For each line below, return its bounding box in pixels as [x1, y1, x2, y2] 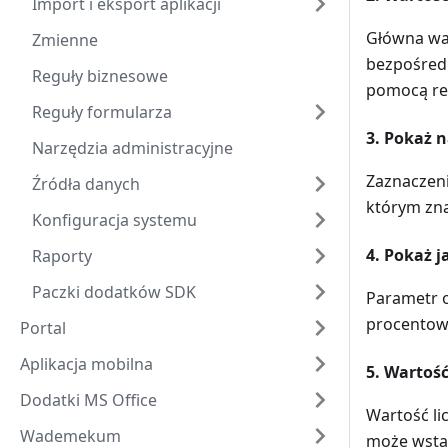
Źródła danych [32, 173, 140, 195]
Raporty [32, 245, 92, 267]
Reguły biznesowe [32, 65, 168, 87]
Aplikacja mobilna [20, 353, 153, 375]
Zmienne [32, 29, 98, 51]
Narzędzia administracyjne [32, 137, 233, 159]
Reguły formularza [32, 101, 172, 123]
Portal [20, 317, 66, 339]
